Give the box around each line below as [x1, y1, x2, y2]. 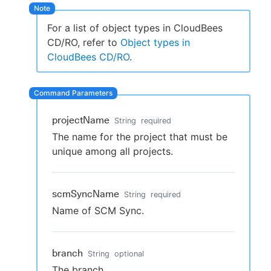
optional [114, 249, 144, 259]
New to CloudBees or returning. [68, 51, 213, 63]
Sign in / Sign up [103, 79, 178, 91]
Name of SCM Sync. [52, 204, 144, 217]
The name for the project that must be [52, 131, 227, 143]
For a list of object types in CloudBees [47, 22, 223, 34]
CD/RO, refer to [47, 36, 120, 49]
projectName [52, 114, 109, 126]
